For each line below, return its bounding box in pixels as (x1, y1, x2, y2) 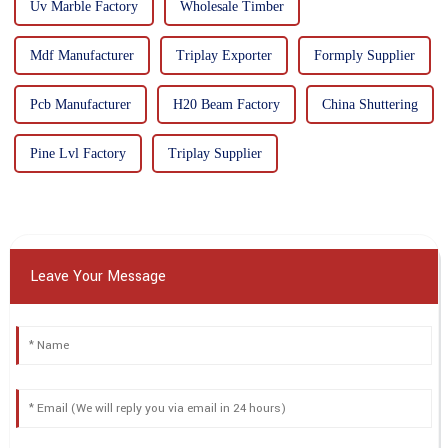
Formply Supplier (313, 47, 415, 63)
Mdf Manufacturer (29, 47, 134, 63)
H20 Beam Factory (172, 96, 280, 112)
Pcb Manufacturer (29, 96, 131, 112)
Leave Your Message (29, 265, 166, 287)
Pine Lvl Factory (29, 145, 126, 161)
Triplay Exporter (175, 47, 272, 63)
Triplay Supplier (167, 145, 262, 161)
